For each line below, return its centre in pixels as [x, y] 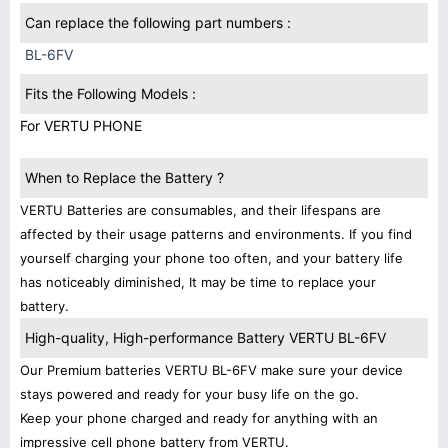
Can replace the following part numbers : [158, 22]
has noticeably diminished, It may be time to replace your [198, 282]
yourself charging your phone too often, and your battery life [211, 258]
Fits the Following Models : [110, 93]
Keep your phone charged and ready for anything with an [199, 418]
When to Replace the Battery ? [124, 177]
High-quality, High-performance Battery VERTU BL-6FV [205, 337]
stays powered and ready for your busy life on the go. [189, 394]
